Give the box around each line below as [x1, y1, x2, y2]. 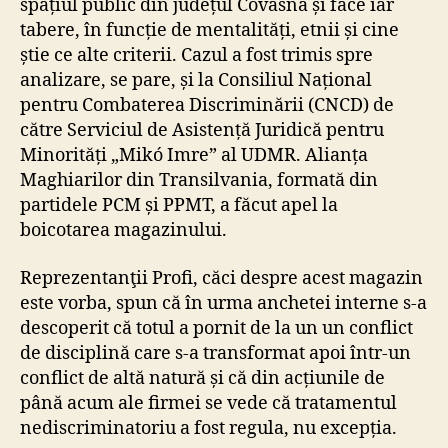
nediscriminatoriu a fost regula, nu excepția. [20, 416, 401, 440]
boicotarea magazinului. [20, 219, 231, 243]
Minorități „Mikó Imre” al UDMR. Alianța [20, 144, 368, 168]
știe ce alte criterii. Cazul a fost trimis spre [20, 44, 373, 68]
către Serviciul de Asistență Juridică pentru [20, 119, 384, 143]
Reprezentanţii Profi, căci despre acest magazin [20, 266, 423, 290]
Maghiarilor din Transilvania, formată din [20, 169, 378, 193]
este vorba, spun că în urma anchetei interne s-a [20, 291, 427, 315]
